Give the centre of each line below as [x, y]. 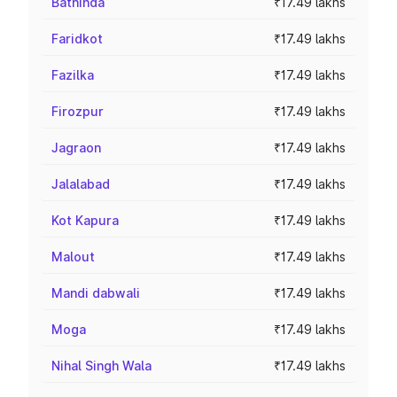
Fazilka [73, 75]
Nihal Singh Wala [101, 366]
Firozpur [78, 111]
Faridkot [77, 39]
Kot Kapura [85, 220]
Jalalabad [81, 184]
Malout [73, 257]
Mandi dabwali [96, 293]
